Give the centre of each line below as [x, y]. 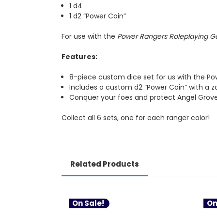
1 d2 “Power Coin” [99, 16]
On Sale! [88, 203]
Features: [79, 56]
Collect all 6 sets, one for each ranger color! [136, 117]
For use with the [89, 36]
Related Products [104, 164]
